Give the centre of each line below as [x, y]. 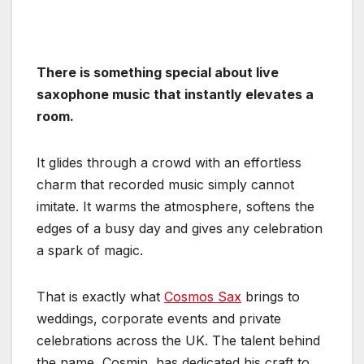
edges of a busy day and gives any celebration [180, 228]
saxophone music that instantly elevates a [175, 94]
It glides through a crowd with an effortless [169, 162]
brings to [271, 296]
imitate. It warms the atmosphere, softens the [175, 206]
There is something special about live [158, 72]
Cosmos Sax [203, 296]
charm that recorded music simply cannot [165, 184]
